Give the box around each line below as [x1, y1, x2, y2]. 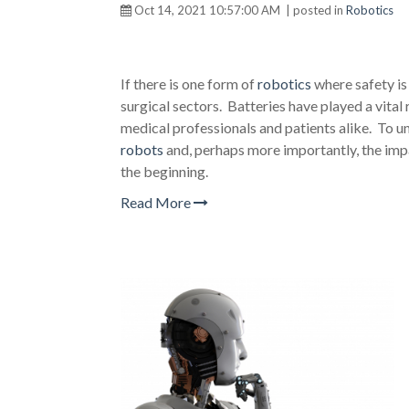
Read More [121, 194, 194, 211]
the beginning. [121, 163, 208, 180]
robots [121, 141, 163, 158]
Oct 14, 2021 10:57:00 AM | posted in [131, 3, 346, 17]
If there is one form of [121, 75, 257, 92]
